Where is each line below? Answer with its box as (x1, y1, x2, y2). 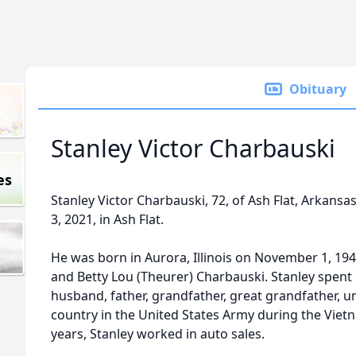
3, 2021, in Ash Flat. (51, 211, 164, 228)
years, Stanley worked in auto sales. (51, 325, 265, 342)
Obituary (289, 80, 346, 98)
